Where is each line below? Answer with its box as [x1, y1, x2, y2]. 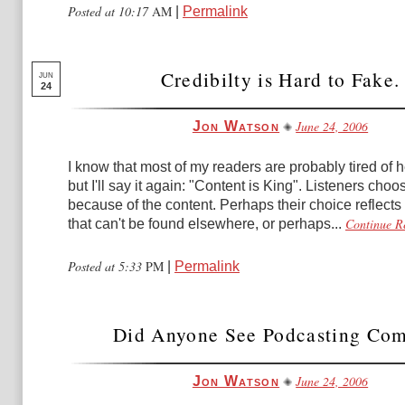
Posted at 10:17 [68, 3, 152, 20]
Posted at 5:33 [68, 258, 146, 275]
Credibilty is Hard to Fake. [160, 66, 400, 92]
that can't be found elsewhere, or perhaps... [68, 216, 342, 231]
